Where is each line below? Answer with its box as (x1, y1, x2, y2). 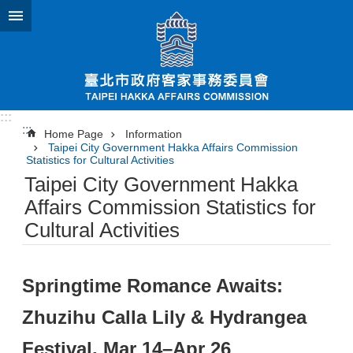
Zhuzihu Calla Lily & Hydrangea (22, 307, 307, 329)
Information (125, 128, 182, 140)
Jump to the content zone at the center (8, 8, 219, 21)
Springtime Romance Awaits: (22, 275, 283, 297)
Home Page (44, 128, 103, 140)
